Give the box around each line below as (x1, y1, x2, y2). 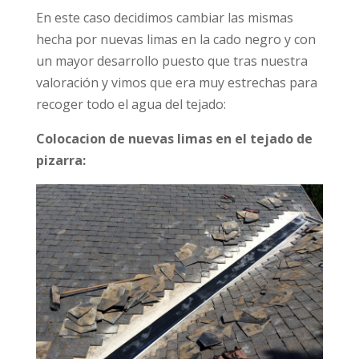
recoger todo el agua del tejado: (35, 95, 226, 114)
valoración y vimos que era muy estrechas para (35, 74, 317, 92)
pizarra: (35, 151, 86, 170)
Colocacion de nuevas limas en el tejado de (35, 130, 313, 148)
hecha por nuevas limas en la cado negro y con (35, 30, 316, 49)
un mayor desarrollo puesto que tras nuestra (35, 52, 308, 71)
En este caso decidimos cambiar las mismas (35, 9, 293, 27)
